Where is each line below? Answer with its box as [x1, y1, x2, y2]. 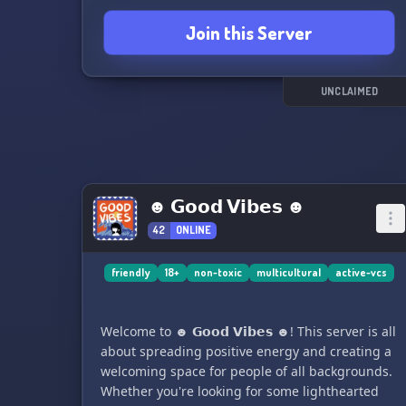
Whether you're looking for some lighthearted [100, 382, 379, 400]
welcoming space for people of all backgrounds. [100, 362, 392, 380]
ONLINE [175, 223, 211, 237]
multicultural [256, 266, 321, 279]
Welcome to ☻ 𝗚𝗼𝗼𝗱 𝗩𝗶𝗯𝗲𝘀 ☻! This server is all [100, 323, 396, 340]
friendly [111, 266, 150, 279]
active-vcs [334, 266, 387, 279]
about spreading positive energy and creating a [100, 343, 391, 360]
